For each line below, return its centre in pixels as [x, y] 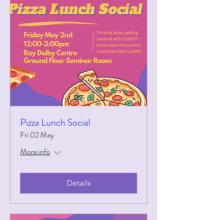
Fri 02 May [37, 135]
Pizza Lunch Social [55, 123]
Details [79, 183]
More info [35, 151]
